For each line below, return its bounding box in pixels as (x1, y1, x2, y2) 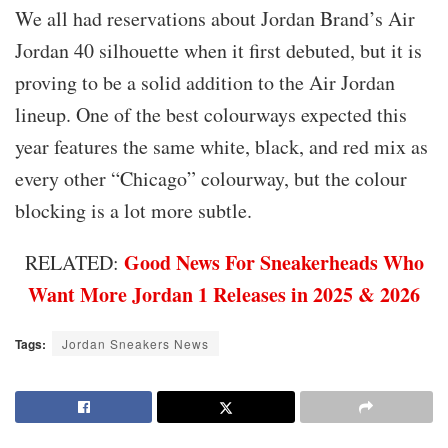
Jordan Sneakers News (62, 335, 209, 353)
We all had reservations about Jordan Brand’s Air (15, 5, 415, 33)
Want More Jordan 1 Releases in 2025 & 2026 (28, 280, 420, 310)
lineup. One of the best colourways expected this (15, 101, 407, 129)
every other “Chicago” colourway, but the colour (15, 165, 407, 193)
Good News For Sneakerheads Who (123, 248, 424, 278)
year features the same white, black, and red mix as (15, 133, 428, 161)
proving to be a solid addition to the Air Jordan (15, 69, 395, 97)
